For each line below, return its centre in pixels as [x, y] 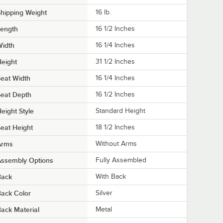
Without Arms [116, 143]
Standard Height [120, 111]
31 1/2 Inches [115, 61]
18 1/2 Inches [115, 127]
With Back [111, 176]
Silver [104, 193]
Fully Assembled [121, 160]
